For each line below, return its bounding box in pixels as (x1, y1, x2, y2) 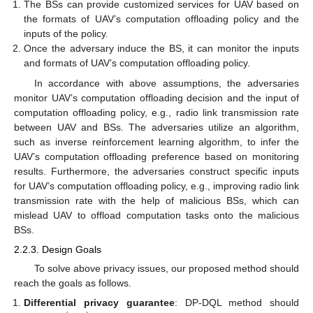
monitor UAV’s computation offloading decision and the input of (14, 92, 299, 103)
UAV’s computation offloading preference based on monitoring (14, 150, 299, 162)
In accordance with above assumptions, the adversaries (34, 77, 299, 89)
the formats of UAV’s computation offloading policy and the (24, 13, 299, 25)
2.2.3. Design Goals (14, 243, 101, 255)
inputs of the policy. (24, 28, 109, 40)
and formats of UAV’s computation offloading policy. (24, 57, 251, 69)
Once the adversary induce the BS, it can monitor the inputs (24, 43, 299, 54)
